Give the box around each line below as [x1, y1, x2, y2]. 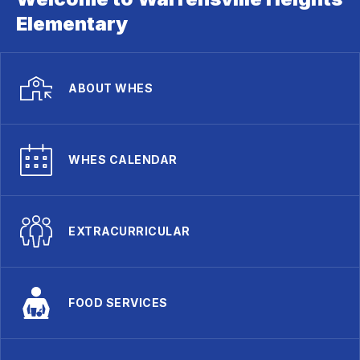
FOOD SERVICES [68, 296, 168, 310]
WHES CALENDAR [68, 153, 178, 167]
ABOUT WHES [68, 81, 153, 96]
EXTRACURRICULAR [68, 224, 190, 239]
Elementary [16, 12, 128, 36]
